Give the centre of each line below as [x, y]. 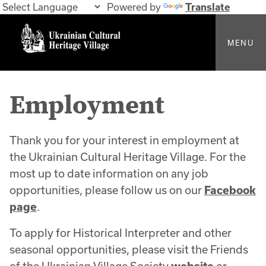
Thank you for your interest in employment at [124, 140]
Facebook [230, 190]
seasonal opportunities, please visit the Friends [129, 249]
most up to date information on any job [109, 173]
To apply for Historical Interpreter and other [121, 233]
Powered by [133, 7]
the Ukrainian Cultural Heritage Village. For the [128, 157]
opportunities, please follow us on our [107, 190]
